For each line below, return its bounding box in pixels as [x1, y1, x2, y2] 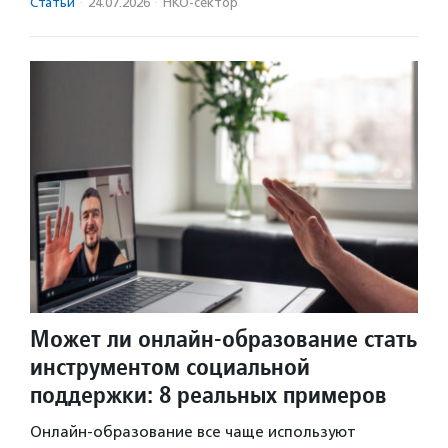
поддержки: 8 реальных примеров [30, 378, 387, 410]
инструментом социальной [30, 350, 310, 382]
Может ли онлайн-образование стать [30, 322, 417, 354]
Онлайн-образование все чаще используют [30, 422, 356, 441]
